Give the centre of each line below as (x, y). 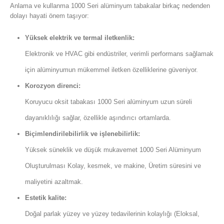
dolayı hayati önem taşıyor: (49, 15)
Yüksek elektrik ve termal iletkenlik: (79, 38)
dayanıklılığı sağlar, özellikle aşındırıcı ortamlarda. (98, 118)
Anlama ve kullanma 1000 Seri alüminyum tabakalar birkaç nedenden (110, 5)
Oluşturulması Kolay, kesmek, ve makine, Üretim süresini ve (113, 166)
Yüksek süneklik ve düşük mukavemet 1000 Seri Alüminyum (113, 150)
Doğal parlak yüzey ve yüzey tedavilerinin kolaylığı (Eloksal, (112, 214)
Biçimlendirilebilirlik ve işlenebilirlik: (82, 134)
